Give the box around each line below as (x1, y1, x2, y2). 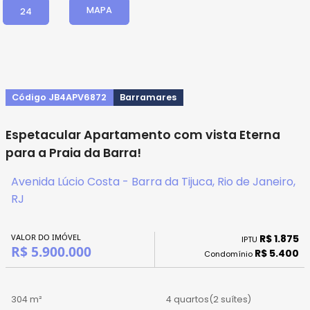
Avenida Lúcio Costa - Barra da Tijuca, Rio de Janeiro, (11, 174, 295, 190)
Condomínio (204, 248, 255, 260)
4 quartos (166, 293, 209, 305)
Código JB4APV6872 (12, 91, 107, 103)
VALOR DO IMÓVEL (11, 231, 81, 242)
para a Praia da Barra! (6, 145, 141, 161)
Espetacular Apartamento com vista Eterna (6, 127, 280, 143)
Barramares (120, 91, 177, 103)
